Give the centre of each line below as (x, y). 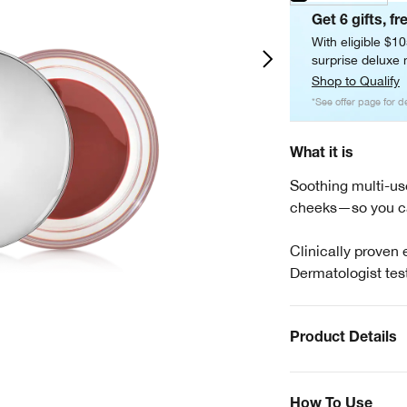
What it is (322, 154)
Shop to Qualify (356, 80)
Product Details (343, 338)
